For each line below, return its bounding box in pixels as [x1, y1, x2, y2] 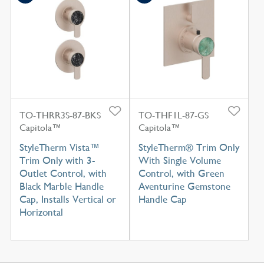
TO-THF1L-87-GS [138, 110, 209, 121]
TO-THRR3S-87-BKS [19, 110, 101, 121]
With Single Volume [138, 154, 221, 167]
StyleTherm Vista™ [19, 141, 100, 154]
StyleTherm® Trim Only [138, 141, 239, 154]
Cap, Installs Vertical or [19, 193, 116, 206]
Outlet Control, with [19, 167, 107, 180]
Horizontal [19, 206, 63, 219]
